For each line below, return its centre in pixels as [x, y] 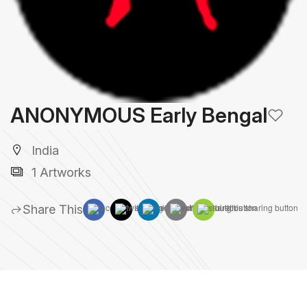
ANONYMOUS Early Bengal [139, 115]
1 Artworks [60, 172]
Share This [53, 209]
